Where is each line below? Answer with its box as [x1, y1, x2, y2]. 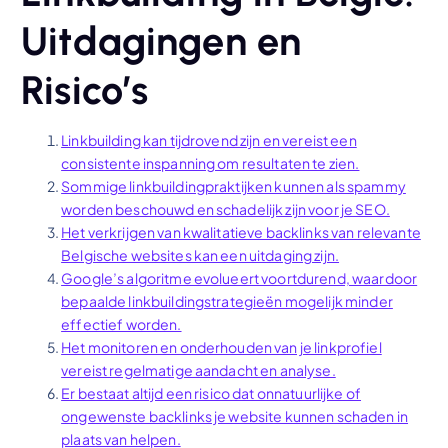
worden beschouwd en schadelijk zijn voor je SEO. [61, 199, 390, 218]
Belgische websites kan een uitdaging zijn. [61, 245, 340, 264]
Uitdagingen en [21, 16, 302, 65]
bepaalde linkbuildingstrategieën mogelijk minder [61, 291, 393, 310]
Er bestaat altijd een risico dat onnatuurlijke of [61, 383, 362, 402]
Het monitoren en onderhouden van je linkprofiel [61, 337, 382, 356]
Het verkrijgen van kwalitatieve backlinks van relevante [61, 222, 421, 241]
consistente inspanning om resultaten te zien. [61, 153, 360, 172]
